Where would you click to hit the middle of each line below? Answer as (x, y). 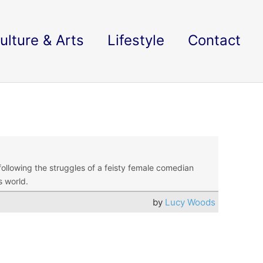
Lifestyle (136, 40)
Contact (214, 40)
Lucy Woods (190, 202)
